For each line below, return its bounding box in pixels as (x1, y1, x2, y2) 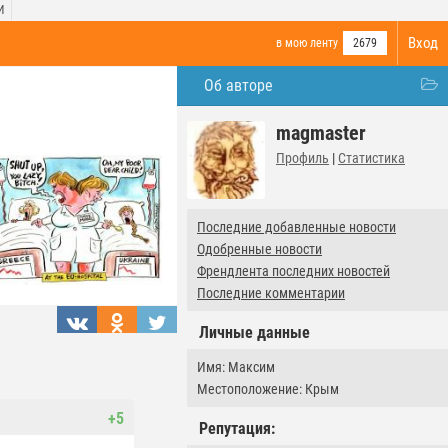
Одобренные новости (197, 241, 322, 257)
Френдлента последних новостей (197, 263, 390, 279)
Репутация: (199, 419, 275, 438)
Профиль (276, 150, 329, 166)
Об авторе (204, 76, 273, 95)
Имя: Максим (197, 359, 275, 375)
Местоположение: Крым (197, 381, 339, 397)
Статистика (338, 150, 405, 166)
